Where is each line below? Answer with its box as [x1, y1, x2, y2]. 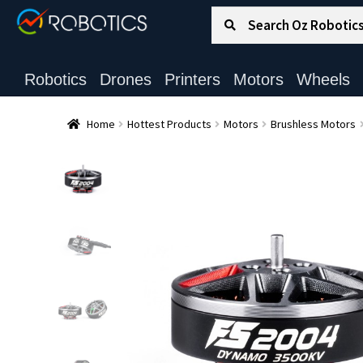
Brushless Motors [270, 116, 356, 131]
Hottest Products [126, 116, 211, 131]
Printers [164, 70, 220, 88]
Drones [99, 70, 152, 88]
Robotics [23, 70, 87, 88]
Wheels [296, 70, 350, 88]
